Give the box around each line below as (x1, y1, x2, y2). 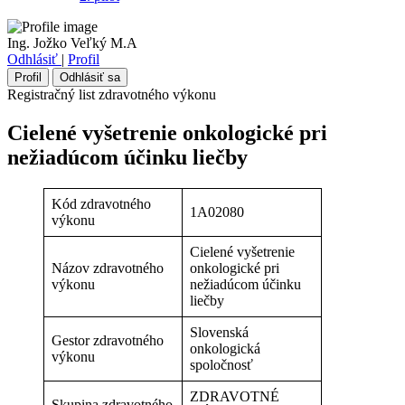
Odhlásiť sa (60, 70, 120, 84)
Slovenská (190, 324, 249, 340)
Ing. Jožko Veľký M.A (7, 34, 137, 51)
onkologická (190, 340, 260, 356)
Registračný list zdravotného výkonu (7, 86, 216, 102)
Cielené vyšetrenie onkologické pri (7, 120, 327, 145)
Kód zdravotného (52, 195, 151, 212)
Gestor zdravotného (52, 332, 164, 348)
